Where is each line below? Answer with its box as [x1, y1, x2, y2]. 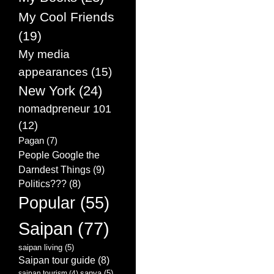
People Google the [18, 149, 100, 161]
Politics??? [18, 179, 67, 190]
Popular [18, 193, 75, 213]
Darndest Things [18, 164, 91, 176]
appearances [18, 65, 88, 79]
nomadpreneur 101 [18, 103, 111, 116]
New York [18, 83, 75, 99]
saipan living [18, 243, 62, 253]
